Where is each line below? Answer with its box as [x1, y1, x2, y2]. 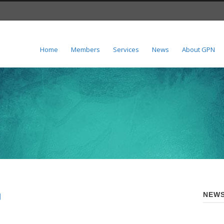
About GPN [182, 45, 215, 54]
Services [113, 45, 139, 54]
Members [71, 45, 100, 54]
